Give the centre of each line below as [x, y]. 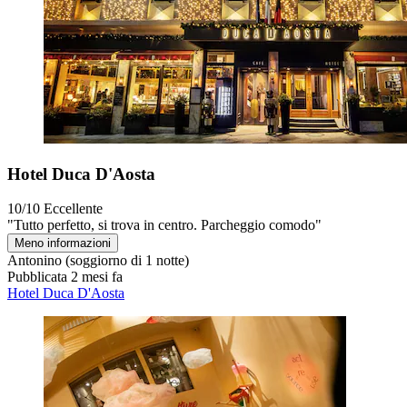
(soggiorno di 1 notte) [125, 261]
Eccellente [73, 209]
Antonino [35, 261]
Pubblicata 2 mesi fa [65, 277]
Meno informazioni [63, 243]
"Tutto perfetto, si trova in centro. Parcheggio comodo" [164, 225]
